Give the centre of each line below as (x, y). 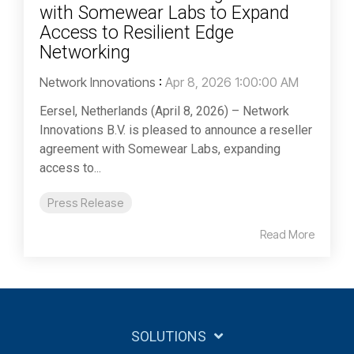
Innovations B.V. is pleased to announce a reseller (176, 130)
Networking (85, 53)
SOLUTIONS (169, 337)
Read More (287, 235)
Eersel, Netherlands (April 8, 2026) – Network (164, 111)
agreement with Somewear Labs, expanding (160, 149)
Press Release (86, 203)
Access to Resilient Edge (137, 33)
